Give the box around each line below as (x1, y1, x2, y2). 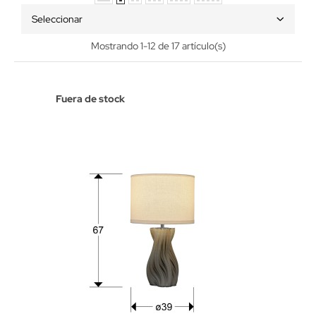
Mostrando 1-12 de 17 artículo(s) (90, 39, 226, 52)
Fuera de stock (56, 92, 125, 105)
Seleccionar (32, 13, 83, 25)
